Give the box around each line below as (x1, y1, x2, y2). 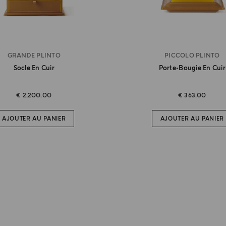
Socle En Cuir (13, 64, 54, 73)
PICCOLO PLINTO (164, 52, 220, 60)
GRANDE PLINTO (7, 52, 61, 60)
